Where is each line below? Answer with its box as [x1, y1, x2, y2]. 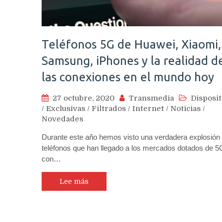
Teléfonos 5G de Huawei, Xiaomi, [42, 37, 221, 51]
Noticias [170, 104, 201, 113]
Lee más [59, 177, 89, 185]
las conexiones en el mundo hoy [42, 70, 214, 84]
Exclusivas [46, 104, 85, 113]
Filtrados [92, 104, 126, 113]
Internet [132, 104, 164, 113]
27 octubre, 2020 [53, 93, 114, 103]
